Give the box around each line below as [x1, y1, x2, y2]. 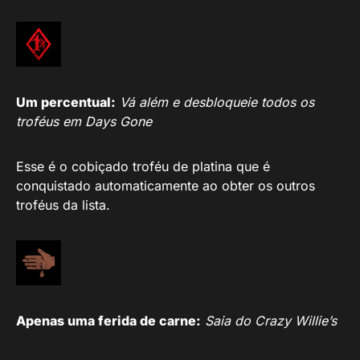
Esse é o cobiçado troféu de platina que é [16, 157, 270, 174]
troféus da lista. [16, 196, 110, 213]
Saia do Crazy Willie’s [205, 312, 337, 329]
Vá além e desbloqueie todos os [120, 93, 314, 110]
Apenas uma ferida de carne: [16, 312, 201, 329]
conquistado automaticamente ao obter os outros [16, 177, 315, 194]
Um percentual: [16, 93, 116, 110]
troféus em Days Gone [16, 112, 152, 129]
